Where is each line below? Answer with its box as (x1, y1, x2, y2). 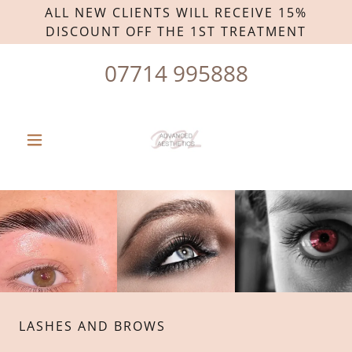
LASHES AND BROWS (19, 317, 166, 335)
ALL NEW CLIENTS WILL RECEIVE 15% (45, 4, 307, 21)
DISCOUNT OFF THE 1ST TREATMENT (46, 23, 306, 40)
